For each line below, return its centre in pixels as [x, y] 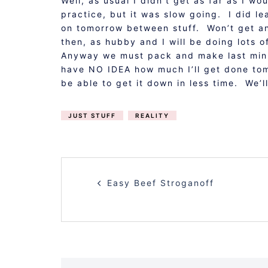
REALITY [152, 115]
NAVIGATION [149, 200]
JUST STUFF [92, 115]
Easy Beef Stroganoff [161, 183]
